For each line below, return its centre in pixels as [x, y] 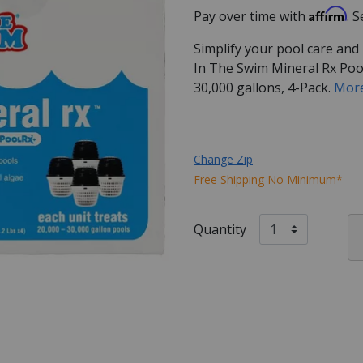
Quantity [220, 229]
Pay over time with [251, 16]
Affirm [328, 13]
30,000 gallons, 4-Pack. [264, 87]
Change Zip [223, 159]
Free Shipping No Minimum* [268, 179]
